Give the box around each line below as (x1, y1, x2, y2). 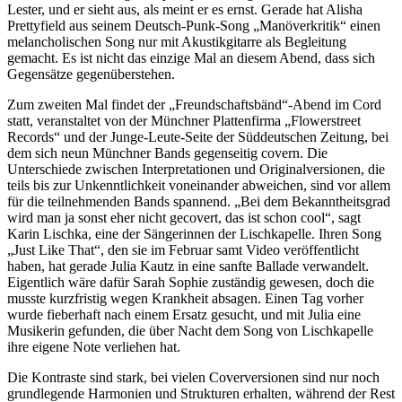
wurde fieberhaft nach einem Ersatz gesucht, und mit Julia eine (7, 307, 361, 323)
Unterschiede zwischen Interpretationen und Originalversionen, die (7, 162, 385, 178)
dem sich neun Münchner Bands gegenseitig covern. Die (7, 145, 328, 162)
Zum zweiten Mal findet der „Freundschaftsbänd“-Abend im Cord (7, 97, 381, 113)
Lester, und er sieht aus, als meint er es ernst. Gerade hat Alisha (7, 2, 363, 18)
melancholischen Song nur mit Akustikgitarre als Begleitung (7, 34, 346, 50)
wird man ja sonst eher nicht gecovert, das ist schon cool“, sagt (7, 210, 361, 226)
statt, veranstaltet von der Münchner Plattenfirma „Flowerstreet (7, 113, 361, 129)
